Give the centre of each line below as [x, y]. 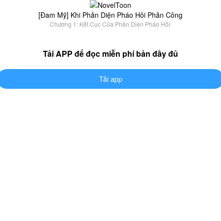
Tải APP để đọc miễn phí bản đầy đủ [110, 54]
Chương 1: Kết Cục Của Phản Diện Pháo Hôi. [110, 24]
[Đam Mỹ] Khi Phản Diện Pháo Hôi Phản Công [110, 15]
